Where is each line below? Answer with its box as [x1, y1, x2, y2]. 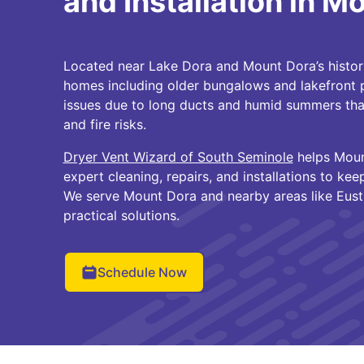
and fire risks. [63, 116, 146, 132]
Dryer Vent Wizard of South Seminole [63, 149, 293, 165]
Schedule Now [97, 264, 187, 280]
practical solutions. [63, 207, 180, 223]
